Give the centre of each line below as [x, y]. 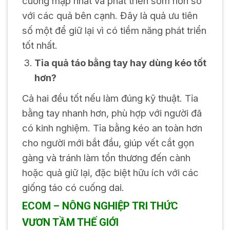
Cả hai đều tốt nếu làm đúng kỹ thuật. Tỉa [110, 98]
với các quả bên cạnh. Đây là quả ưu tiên [110, 16]
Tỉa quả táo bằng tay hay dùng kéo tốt [120, 63]
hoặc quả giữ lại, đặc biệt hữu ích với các [110, 173]
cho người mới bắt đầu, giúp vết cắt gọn [108, 143]
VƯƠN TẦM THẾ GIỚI [70, 223]
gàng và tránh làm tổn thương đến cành [106, 158]
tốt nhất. [40, 45]
